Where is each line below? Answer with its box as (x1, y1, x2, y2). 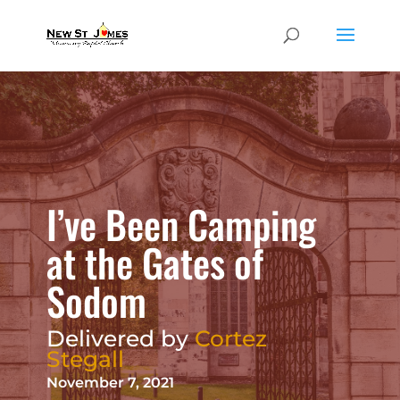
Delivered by (46, 325, 195, 352)
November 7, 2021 (46, 374, 174, 391)
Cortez (194, 325, 267, 352)
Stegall (46, 346, 124, 372)
